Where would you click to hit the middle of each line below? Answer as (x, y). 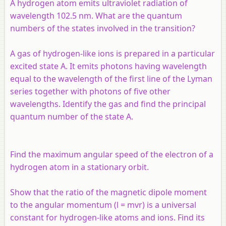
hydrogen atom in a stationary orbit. (79, 167)
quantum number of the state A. (72, 116)
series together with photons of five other (90, 91)
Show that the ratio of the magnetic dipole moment (108, 192)
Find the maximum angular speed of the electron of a (112, 154)
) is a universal (169, 205)
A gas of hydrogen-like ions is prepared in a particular (112, 53)
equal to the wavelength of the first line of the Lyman (111, 78)
